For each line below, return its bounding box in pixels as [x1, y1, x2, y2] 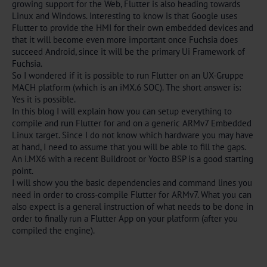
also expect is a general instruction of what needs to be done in [12, 201, 253, 212]
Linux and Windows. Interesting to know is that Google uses [12, 10, 237, 21]
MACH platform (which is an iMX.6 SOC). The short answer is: [12, 82, 241, 93]
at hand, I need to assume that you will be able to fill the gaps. [12, 141, 246, 153]
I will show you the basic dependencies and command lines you [12, 177, 252, 188]
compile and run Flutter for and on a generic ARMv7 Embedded [12, 117, 252, 129]
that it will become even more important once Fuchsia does [12, 34, 238, 45]
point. [12, 165, 33, 176]
